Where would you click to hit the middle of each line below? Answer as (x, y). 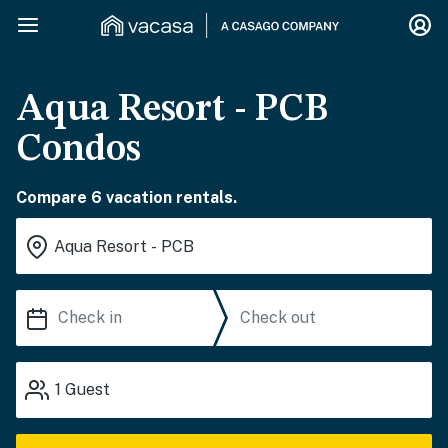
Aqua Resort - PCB (172, 110)
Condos (78, 150)
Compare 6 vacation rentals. (126, 197)
